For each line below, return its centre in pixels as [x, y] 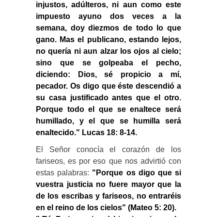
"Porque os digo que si [137, 172]
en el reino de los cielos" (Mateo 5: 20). [106, 207]
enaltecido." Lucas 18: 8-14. [86, 132]
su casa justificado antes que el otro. [108, 97]
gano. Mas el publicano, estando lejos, [108, 39]
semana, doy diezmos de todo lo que [108, 28]
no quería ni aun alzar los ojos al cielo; [108, 51]
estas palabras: [64, 172]
